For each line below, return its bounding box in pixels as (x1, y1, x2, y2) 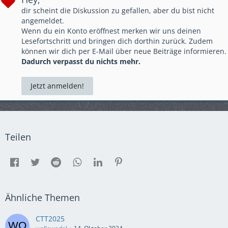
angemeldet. (21, 15, 64, 25)
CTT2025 (36, 214, 65, 223)
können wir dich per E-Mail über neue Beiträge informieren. (21, 46, 226, 56)
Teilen (5, 131, 31, 143)
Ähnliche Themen (5, 191, 80, 204)
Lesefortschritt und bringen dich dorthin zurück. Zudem (21, 36, 213, 46)
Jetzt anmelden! (31, 80, 84, 91)
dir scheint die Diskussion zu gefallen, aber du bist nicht (21, 5, 214, 15)
